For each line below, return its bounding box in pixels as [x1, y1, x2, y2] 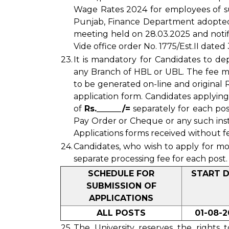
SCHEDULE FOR [88, 169, 154, 178]
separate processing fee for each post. [74, 154, 227, 164]
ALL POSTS [97, 208, 146, 218]
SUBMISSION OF [86, 181, 156, 191]
